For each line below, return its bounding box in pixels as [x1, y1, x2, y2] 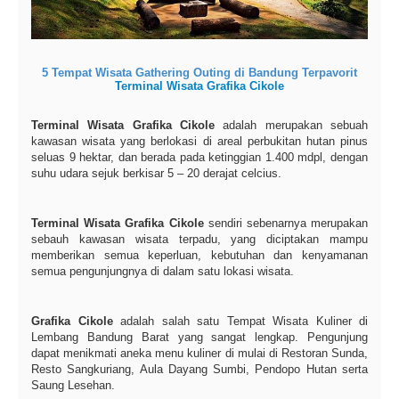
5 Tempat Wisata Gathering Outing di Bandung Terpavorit [42, 66, 357, 80]
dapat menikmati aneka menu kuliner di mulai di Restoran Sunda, [31, 346, 368, 361]
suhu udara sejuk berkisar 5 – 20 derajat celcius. [31, 167, 281, 181]
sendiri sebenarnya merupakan [203, 216, 368, 231]
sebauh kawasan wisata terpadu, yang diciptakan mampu [31, 232, 368, 247]
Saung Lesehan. [31, 379, 115, 393]
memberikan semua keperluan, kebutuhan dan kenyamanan [31, 248, 368, 263]
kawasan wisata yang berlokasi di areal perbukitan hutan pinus [31, 134, 368, 149]
